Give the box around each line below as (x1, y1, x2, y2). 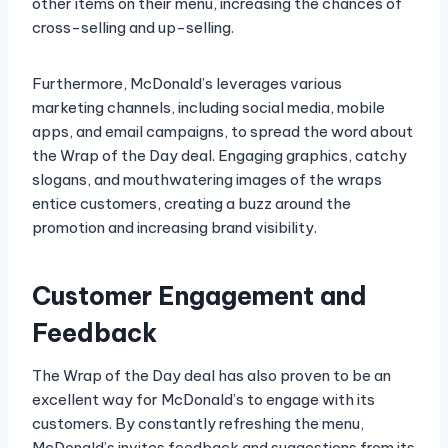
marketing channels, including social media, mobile (32, 98, 385, 118)
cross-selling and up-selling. (32, 18, 234, 38)
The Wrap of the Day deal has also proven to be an (32, 366, 391, 386)
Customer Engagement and (32, 279, 367, 312)
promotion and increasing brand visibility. (32, 218, 317, 238)
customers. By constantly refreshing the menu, (32, 414, 364, 434)
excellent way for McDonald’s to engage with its (32, 390, 375, 410)
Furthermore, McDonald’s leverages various (32, 74, 342, 94)
